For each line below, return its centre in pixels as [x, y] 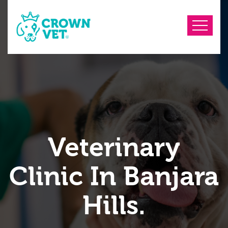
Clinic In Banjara [114, 177]
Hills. [114, 206]
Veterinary [114, 148]
